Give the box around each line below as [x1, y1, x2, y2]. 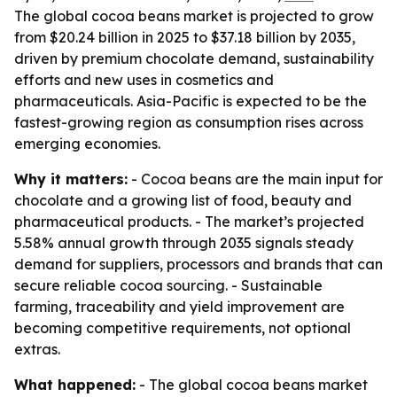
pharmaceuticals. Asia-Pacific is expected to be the [14, 92, 367, 110]
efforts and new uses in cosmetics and [14, 71, 274, 89]
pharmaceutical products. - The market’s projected [14, 213, 364, 230]
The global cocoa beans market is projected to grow [14, 7, 374, 25]
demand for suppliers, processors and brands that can [14, 255, 383, 273]
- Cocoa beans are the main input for [128, 170, 383, 188]
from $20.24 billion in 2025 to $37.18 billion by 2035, [14, 28, 355, 46]
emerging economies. [14, 135, 160, 152]
